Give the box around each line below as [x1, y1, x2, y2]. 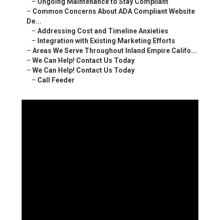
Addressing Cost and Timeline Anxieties [37, 27, 168, 35]
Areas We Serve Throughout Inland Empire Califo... [32, 47, 197, 55]
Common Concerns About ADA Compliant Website [32, 7, 195, 16]
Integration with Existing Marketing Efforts [37, 37, 175, 45]
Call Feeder [37, 76, 75, 84]
